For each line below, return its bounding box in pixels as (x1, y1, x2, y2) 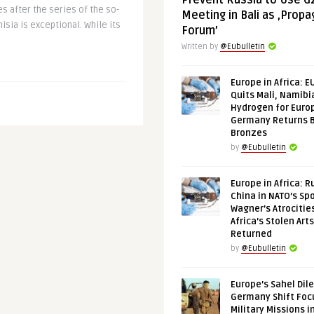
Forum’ (182, 24, 218, 38)
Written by (182, 42, 220, 51)
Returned (231, 228, 272, 240)
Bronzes (231, 128, 267, 139)
